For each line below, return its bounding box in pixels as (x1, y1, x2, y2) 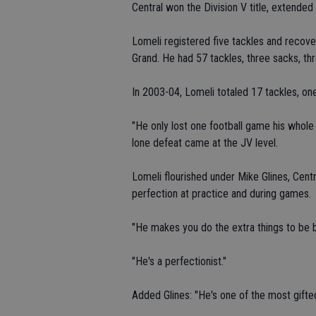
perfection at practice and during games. (132, 187, 311, 201)
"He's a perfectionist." (132, 255, 226, 269)
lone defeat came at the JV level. (132, 136, 278, 150)
